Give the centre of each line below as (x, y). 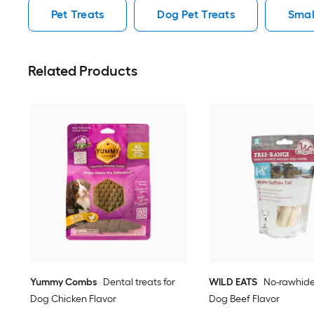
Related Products (83, 70)
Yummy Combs (64, 282)
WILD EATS (233, 282)
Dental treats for (139, 282)
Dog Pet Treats (196, 14)
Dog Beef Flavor (244, 299)
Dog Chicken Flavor (74, 299)
